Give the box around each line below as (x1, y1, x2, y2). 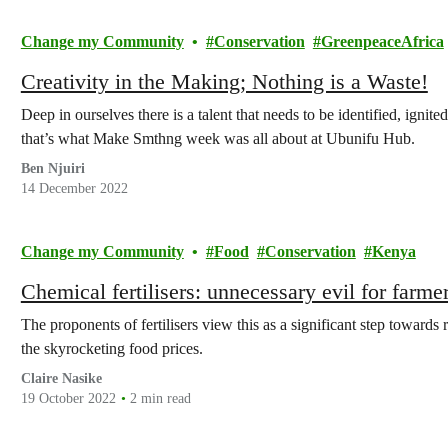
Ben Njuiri (20, 161, 85, 176)
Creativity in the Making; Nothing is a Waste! (20, 69, 428, 94)
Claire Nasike (20, 371, 102, 386)
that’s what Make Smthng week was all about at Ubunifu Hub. (20, 130, 415, 147)
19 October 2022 (20, 391, 116, 406)
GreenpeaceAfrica (320, 33, 444, 50)
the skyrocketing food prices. (20, 340, 203, 357)
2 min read (129, 391, 191, 406)
